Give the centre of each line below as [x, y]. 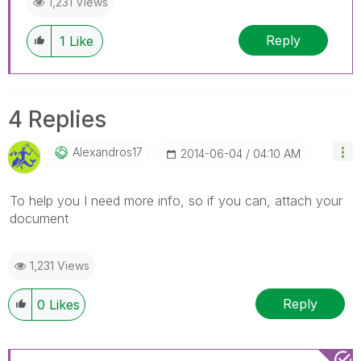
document [39, 219]
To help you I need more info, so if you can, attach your [176, 201]
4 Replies [57, 120]
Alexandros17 [108, 152]
